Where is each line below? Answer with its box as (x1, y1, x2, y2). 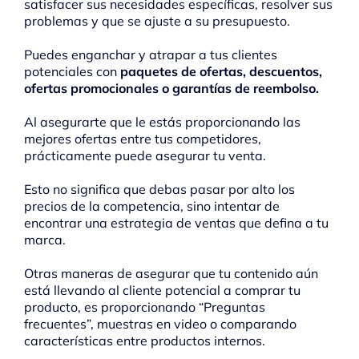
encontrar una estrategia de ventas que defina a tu (24, 215, 329, 232)
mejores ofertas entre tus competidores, (24, 131, 261, 147)
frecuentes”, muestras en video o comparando (24, 316, 296, 333)
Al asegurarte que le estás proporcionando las (24, 114, 301, 131)
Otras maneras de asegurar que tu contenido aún (24, 265, 318, 282)
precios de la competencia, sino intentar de (24, 198, 280, 215)
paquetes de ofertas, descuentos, (120, 63, 322, 80)
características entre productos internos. (24, 333, 265, 349)
